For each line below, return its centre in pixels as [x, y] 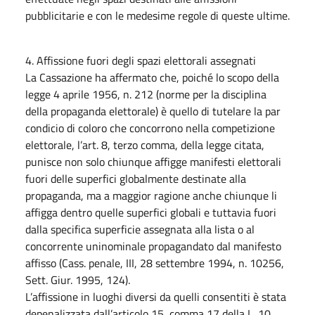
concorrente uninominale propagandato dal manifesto [153, 246]
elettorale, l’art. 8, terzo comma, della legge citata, [145, 144]
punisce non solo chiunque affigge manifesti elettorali [153, 161]
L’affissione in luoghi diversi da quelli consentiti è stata [156, 296]
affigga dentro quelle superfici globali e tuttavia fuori [151, 212]
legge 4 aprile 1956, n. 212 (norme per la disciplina [146, 94]
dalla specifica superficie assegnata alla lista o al [140, 229]
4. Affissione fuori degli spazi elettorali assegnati [141, 60]
